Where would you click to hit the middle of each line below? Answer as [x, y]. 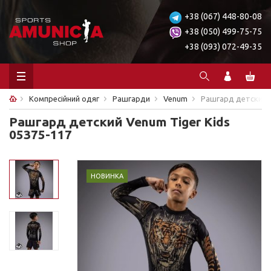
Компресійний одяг [64, 99]
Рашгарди [131, 99]
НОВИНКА [107, 176]
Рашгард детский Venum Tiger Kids [119, 122]
